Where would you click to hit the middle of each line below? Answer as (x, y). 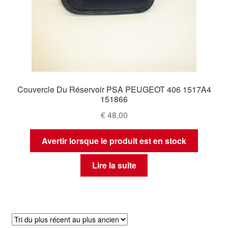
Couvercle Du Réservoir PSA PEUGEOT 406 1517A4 (114, 90)
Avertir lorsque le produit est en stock (114, 140)
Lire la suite (114, 165)
